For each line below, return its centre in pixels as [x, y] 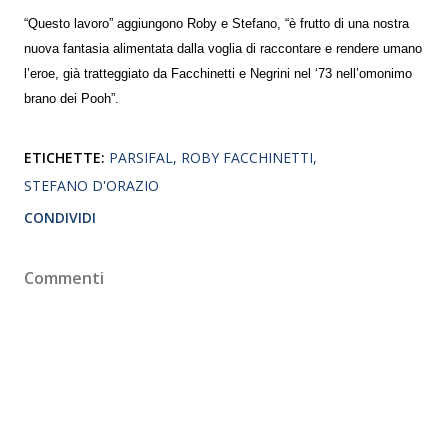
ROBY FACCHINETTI [247, 157]
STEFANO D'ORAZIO [91, 185]
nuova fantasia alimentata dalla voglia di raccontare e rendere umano [223, 48]
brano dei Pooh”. [71, 98]
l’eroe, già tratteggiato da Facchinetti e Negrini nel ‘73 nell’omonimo [218, 73]
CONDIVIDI [60, 217]
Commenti [64, 277]
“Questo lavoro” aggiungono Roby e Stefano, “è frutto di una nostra [216, 23]
